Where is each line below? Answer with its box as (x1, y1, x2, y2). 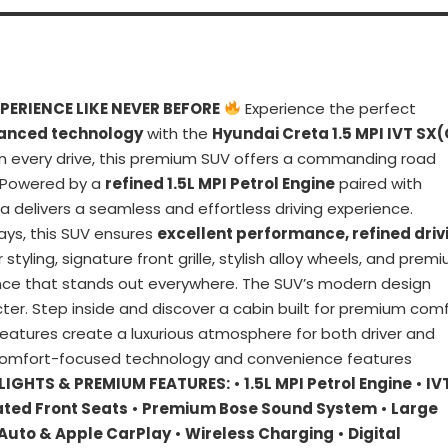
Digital (348, 422, 401, 444)
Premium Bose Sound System (142, 397, 377, 419)
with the (143, 122, 212, 144)
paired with (335, 172, 422, 194)
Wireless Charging (185, 422, 334, 444)
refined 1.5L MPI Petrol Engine (105, 172, 335, 194)
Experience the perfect (241, 97, 417, 119)
